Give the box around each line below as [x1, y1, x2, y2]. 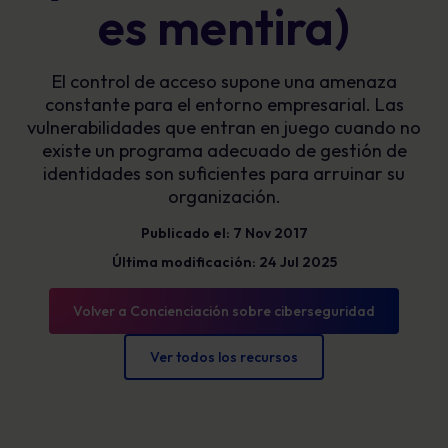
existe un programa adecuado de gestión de [41, 139, 407, 162]
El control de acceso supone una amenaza [51, 70, 397, 93]
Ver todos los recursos [150, 348, 298, 366]
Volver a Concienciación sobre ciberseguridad [73, 302, 375, 320]
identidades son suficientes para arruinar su [43, 162, 405, 185]
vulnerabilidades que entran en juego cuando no [27, 116, 421, 139]
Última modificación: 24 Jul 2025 [111, 253, 337, 271]
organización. [167, 185, 281, 208]
